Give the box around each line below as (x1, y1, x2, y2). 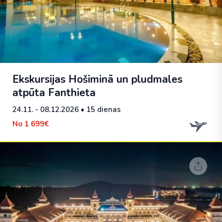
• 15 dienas (79, 105, 121, 114)
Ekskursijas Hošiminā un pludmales (12, 72, 182, 86)
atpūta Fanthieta (12, 86, 96, 100)
